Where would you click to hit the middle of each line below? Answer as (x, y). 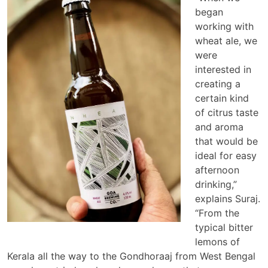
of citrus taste (227, 112)
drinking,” (216, 184)
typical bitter (224, 227)
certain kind (222, 98)
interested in (223, 69)
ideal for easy (226, 155)
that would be (226, 141)
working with (224, 26)
